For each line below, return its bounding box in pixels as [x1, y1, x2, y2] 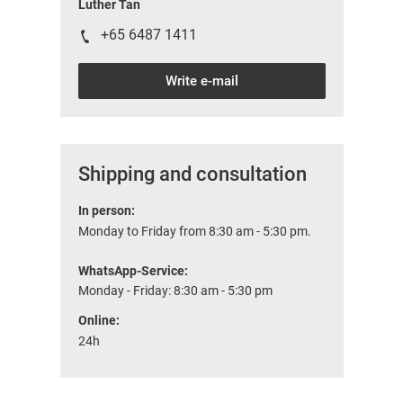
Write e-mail [165, 72, 238, 89]
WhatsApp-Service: [77, 263, 188, 278]
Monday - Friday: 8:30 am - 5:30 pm [77, 282, 273, 298]
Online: [77, 312, 120, 327]
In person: [77, 202, 135, 218]
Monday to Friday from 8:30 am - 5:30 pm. [77, 223, 311, 238]
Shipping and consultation [77, 162, 307, 185]
